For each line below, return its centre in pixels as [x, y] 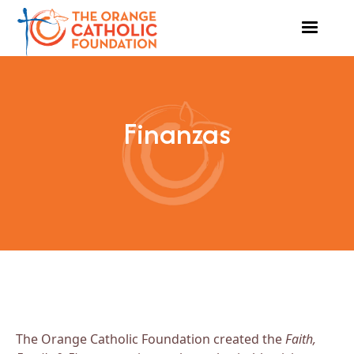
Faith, [301, 339]
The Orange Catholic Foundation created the [151, 339]
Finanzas [177, 133]
